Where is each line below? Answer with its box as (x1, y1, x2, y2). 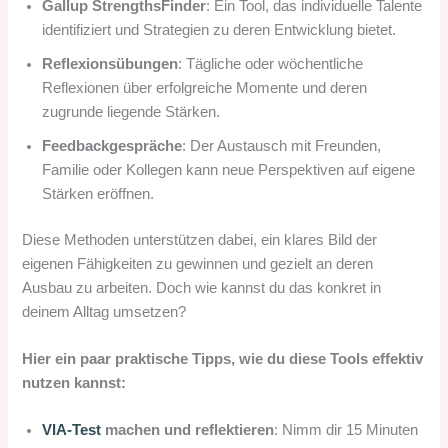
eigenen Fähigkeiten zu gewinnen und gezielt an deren (22, 255, 374, 272)
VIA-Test (42, 422, 106, 439)
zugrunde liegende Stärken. (42, 103, 221, 120)
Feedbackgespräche (42, 137, 183, 154)
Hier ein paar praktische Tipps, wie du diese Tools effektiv (22, 351, 424, 368)
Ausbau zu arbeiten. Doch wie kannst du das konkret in (22, 279, 382, 296)
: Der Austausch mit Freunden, (182, 137, 382, 154)
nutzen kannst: (22, 375, 127, 392)
